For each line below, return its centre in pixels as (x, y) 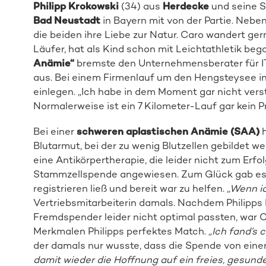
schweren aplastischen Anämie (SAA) (168, 131)
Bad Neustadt (66, 20)
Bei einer (55, 131)
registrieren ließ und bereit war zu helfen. (130, 188)
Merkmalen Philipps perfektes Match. (121, 231)
